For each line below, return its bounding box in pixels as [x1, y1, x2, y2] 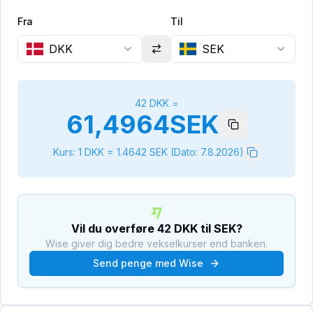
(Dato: [167, 146, 198, 158]
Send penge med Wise [93, 257, 203, 269]
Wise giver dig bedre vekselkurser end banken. [45, 238, 268, 249]
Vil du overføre [71, 221, 157, 235]
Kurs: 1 [52, 146, 85, 158]
